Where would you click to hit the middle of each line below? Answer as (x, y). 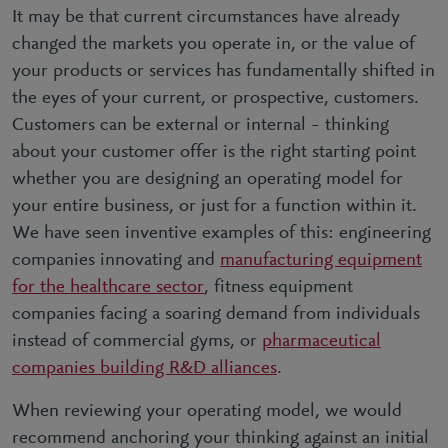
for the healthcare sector (108, 287)
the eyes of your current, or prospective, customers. (215, 98)
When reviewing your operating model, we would (207, 411)
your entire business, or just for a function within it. (214, 206)
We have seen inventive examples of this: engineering (221, 233)
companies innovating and (116, 260)
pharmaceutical (321, 341)
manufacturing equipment (321, 260)
